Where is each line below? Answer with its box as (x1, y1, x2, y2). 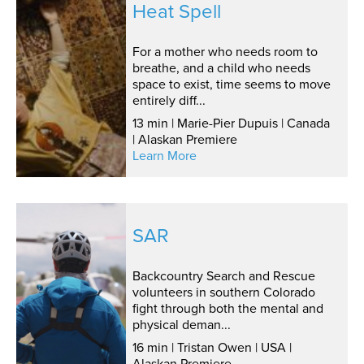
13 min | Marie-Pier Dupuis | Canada (132, 114, 330, 133)
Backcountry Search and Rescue (132, 266, 315, 286)
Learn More (132, 146, 197, 166)
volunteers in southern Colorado (132, 283, 315, 302)
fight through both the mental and (132, 299, 323, 318)
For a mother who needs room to (132, 42, 318, 62)
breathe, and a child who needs (132, 58, 310, 78)
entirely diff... (132, 91, 206, 110)
